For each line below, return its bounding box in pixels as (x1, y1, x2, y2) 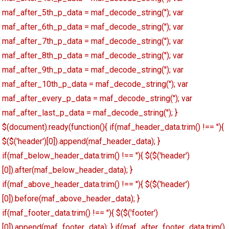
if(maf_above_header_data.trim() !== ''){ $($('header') (2, 179, 190, 190)
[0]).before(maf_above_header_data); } (2, 194, 140, 204)
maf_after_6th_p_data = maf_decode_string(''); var (2, 22, 184, 32)
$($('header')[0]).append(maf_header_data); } (2, 136, 161, 147)
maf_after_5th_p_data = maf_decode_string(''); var (2, 8, 184, 18)
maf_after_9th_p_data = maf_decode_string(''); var (2, 65, 184, 75)
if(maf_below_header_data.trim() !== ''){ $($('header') (2, 151, 190, 161)
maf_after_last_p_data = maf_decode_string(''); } (2, 108, 178, 118)
